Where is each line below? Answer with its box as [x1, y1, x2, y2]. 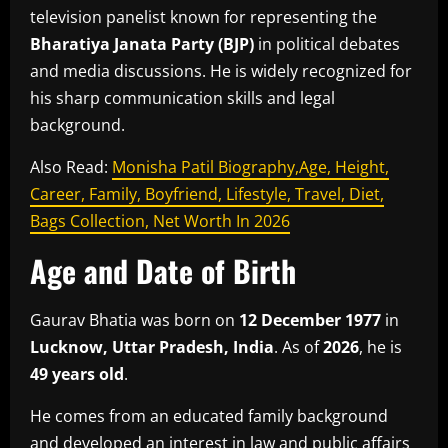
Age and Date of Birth [30, 247, 296, 293]
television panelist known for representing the [30, 5, 377, 28]
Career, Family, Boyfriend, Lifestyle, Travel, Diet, [30, 182, 384, 205]
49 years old [30, 362, 124, 385]
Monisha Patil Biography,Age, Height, [112, 155, 389, 178]
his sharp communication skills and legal [30, 86, 335, 109]
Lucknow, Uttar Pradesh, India [30, 335, 274, 358]
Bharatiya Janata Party [30, 32, 214, 55]
